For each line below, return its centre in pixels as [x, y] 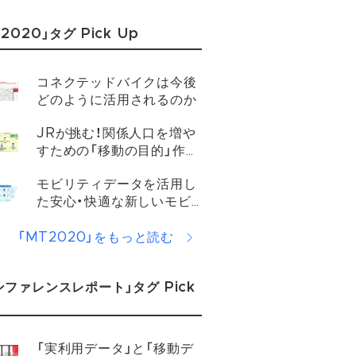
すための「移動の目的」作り [118, 151]
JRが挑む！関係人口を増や [116, 133]
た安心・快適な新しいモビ [114, 202]
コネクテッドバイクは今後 [117, 83]
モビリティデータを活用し [117, 184]
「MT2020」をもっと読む [95, 238]
